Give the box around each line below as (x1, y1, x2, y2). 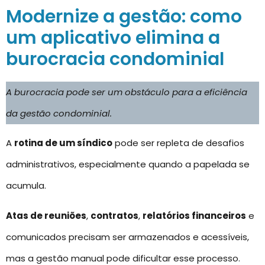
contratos (91, 209, 138, 222)
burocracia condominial (6, 47, 224, 72)
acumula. (6, 179, 46, 192)
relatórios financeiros (143, 209, 246, 222)
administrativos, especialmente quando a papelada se (6, 158, 250, 171)
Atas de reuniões (6, 209, 86, 222)
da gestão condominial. (6, 107, 112, 119)
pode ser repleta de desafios (112, 137, 244, 150)
